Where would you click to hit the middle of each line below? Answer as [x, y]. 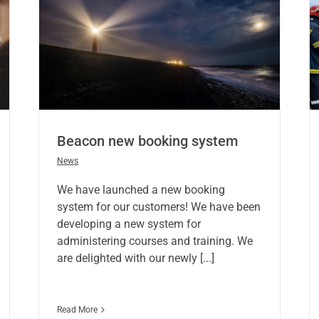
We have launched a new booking [141, 190]
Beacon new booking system [147, 141]
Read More [77, 310]
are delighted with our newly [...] [135, 258]
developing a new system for [129, 224]
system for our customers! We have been [158, 207]
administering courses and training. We [155, 241]
